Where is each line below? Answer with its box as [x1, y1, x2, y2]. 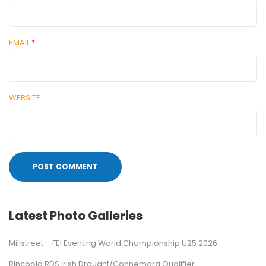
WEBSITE [9, 92, 40, 103]
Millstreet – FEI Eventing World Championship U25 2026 [9, 237, 217, 249]
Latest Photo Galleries [9, 207, 142, 224]
